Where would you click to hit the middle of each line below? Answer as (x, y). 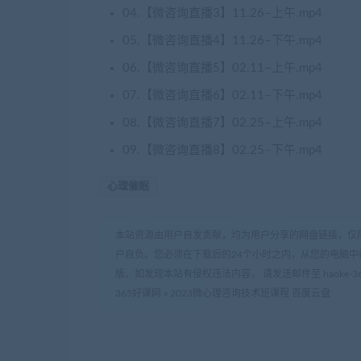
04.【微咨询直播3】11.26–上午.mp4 (222, 13)
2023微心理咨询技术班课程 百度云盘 (250, 293)
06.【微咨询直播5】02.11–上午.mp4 (222, 68)
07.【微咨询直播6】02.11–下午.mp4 (222, 95)
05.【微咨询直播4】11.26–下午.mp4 (222, 41)
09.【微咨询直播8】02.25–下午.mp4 (222, 150)
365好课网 (138, 293)
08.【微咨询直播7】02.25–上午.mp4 (222, 123)
